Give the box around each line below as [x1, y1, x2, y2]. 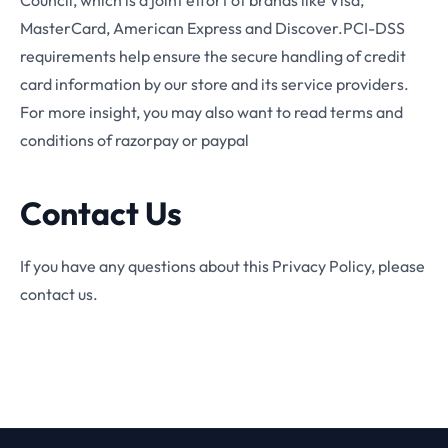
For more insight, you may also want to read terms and [20, 102, 403, 122]
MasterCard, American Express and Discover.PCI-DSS [20, 18, 405, 38]
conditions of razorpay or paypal [20, 130, 249, 150]
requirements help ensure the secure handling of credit [20, 46, 406, 66]
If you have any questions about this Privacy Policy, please [20, 256, 425, 276]
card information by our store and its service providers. [20, 74, 409, 94]
